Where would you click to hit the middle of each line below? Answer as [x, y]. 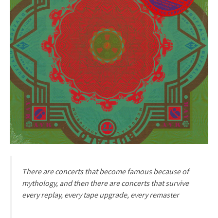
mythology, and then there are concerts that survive [105, 183]
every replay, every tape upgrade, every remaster [100, 194]
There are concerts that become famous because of [105, 171]
